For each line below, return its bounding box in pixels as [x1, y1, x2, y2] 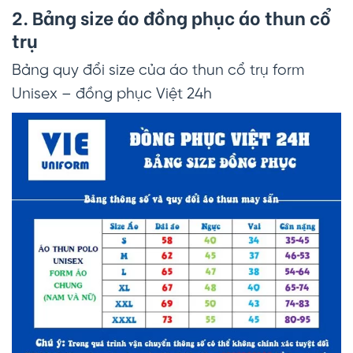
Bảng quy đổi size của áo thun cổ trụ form [12, 62, 304, 79]
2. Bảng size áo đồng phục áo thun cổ [12, 3, 331, 31]
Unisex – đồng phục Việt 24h [12, 86, 212, 102]
